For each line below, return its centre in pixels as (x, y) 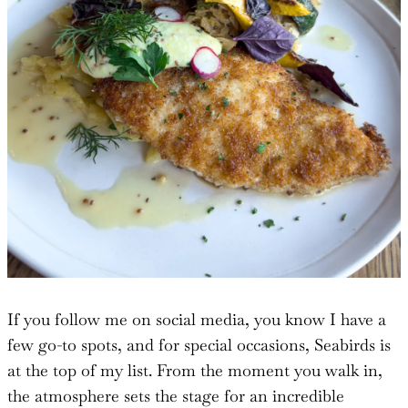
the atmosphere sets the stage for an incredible (176, 395)
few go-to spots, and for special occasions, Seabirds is (199, 344)
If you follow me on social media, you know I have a (197, 319)
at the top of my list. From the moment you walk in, (195, 370)
